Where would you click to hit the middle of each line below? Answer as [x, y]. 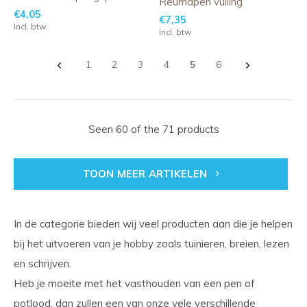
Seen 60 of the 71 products [153, 129]
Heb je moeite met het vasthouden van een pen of [134, 283]
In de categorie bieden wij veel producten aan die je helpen [153, 224]
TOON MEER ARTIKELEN [146, 174]
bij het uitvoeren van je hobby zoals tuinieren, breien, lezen [151, 244]
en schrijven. [44, 263]
